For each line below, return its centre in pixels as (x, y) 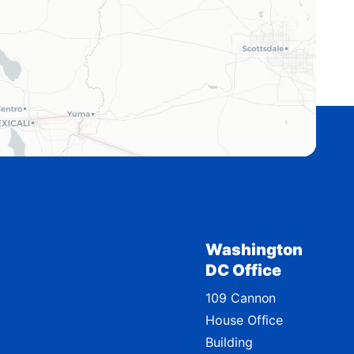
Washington (254, 250)
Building (229, 343)
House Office (244, 320)
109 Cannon (241, 298)
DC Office (243, 271)
